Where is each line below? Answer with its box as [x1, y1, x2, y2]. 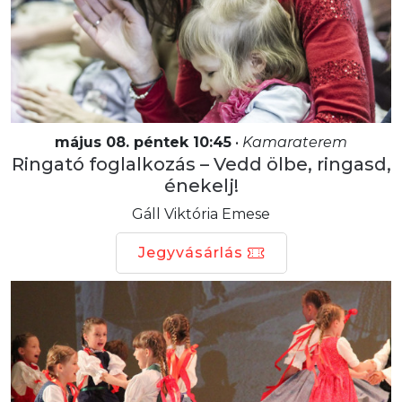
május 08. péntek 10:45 [55, 133, 232, 151]
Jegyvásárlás [137, 243, 243, 261]
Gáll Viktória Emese [132, 205, 270, 223]
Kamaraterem [242, 133, 347, 151]
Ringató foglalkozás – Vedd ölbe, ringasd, [11, 153, 391, 175]
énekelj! [163, 174, 239, 197]
